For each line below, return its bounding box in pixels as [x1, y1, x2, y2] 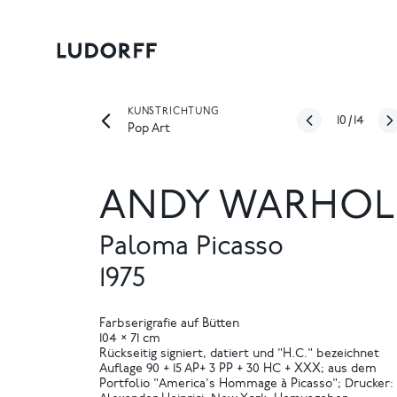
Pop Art [128, 122, 170, 136]
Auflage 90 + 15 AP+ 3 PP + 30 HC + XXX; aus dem [99, 363, 377, 376]
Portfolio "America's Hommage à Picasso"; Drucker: [99, 378, 393, 391]
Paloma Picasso [99, 235, 284, 261]
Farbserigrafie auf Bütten [99, 318, 239, 331]
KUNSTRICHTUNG [128, 107, 219, 118]
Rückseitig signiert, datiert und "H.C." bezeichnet [99, 348, 379, 361]
